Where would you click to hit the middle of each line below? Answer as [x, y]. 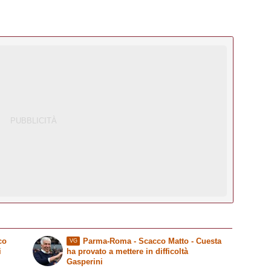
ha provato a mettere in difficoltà [128, 251]
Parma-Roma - [110, 241]
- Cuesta [205, 241]
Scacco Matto [163, 241]
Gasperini [85, 261]
